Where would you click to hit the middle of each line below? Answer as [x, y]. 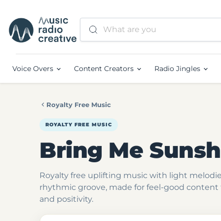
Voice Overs [34, 68]
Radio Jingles [178, 68]
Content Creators [105, 68]
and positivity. [66, 199]
